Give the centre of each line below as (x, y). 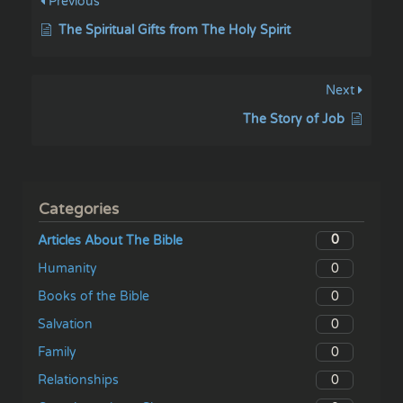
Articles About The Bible (110, 240)
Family (57, 353)
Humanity (67, 269)
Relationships (78, 381)
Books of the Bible (94, 297)
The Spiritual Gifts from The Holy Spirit (175, 30)
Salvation (65, 325)
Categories (79, 209)
